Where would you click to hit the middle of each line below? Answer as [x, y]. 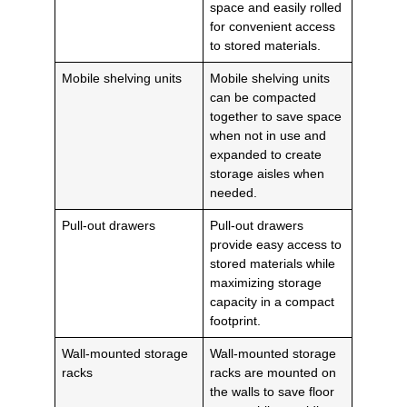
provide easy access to [276, 245]
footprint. [236, 321]
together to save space [276, 117]
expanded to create [266, 155]
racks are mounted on [273, 373]
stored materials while [273, 264]
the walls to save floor [273, 392]
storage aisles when [268, 174]
